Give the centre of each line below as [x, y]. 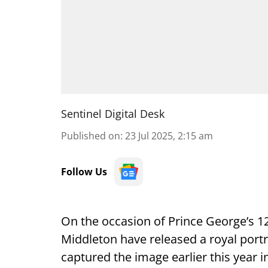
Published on [91, 136]
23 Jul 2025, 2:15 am [169, 136]
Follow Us [84, 172]
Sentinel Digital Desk [113, 114]
